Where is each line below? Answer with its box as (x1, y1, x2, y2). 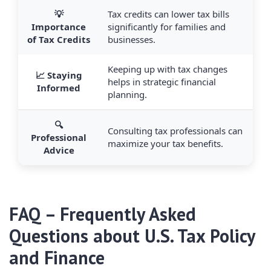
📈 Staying (35, 69, 82, 81)
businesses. (108, 33, 155, 45)
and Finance (9, 246, 105, 269)
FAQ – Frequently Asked (9, 202, 196, 226)
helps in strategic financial (108, 76, 216, 88)
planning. (108, 88, 147, 100)
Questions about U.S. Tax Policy (9, 224, 255, 247)
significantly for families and (108, 21, 226, 33)
